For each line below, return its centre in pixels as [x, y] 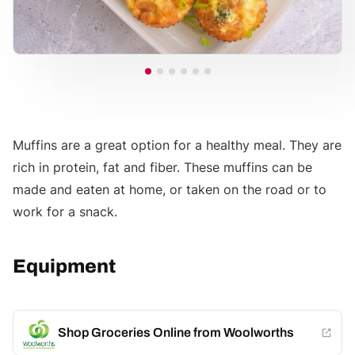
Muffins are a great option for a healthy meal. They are [177, 145]
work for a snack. [65, 212]
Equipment [64, 267]
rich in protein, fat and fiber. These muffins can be [162, 168]
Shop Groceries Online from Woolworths [176, 333]
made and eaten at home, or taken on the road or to [170, 190]
